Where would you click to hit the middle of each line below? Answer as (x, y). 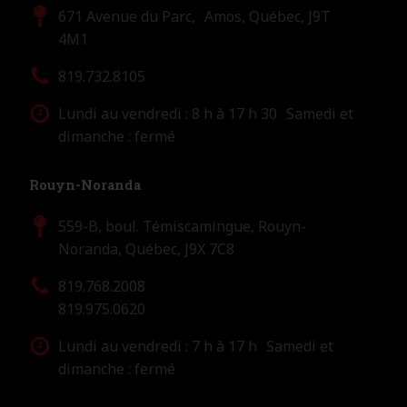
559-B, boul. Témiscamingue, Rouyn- (182, 226)
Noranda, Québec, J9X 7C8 (146, 248)
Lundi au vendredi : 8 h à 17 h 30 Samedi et (206, 113)
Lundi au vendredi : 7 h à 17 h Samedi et (196, 346)
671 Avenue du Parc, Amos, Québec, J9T (194, 16)
